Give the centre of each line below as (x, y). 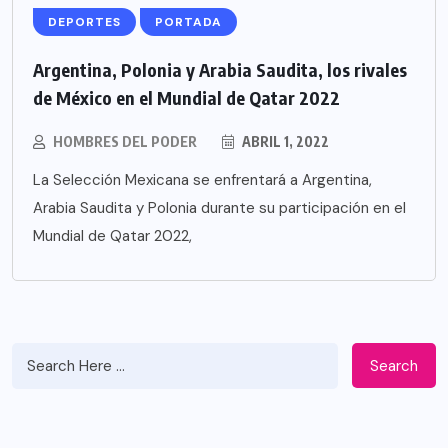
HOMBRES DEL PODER (125, 142)
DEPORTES (84, 22)
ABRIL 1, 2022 (284, 142)
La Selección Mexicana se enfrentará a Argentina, (202, 180)
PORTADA (188, 22)
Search (394, 365)
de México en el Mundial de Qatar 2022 (186, 98)
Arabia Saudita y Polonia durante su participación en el (219, 208)
